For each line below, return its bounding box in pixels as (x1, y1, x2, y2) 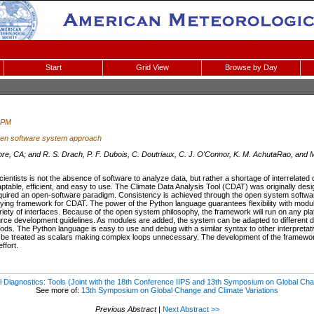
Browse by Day (224, 63, 278, 71)
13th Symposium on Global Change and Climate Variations (81, 285, 278, 294)
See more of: (36, 285, 81, 294)
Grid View (135, 63, 169, 71)
